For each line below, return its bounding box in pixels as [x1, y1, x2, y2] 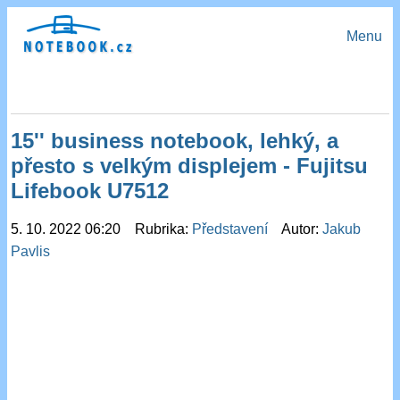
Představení [192, 221, 272, 237]
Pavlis [11, 244, 51, 260]
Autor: [271, 221, 323, 237]
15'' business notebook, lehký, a [11, 129, 339, 154]
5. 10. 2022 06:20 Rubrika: [11, 221, 193, 237]
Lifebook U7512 [11, 179, 170, 204]
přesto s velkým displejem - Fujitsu [11, 154, 369, 179]
